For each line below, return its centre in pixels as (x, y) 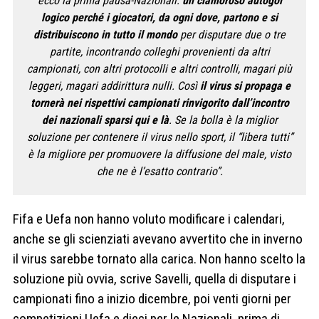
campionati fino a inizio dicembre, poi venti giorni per (152, 298)
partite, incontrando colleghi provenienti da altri (159, 52)
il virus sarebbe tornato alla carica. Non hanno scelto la (159, 258)
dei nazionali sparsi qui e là (105, 120)
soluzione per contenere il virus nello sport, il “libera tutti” (159, 137)
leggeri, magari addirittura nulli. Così (114, 86)
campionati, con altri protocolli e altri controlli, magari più (159, 69)
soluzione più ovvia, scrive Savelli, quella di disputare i (155, 278)
